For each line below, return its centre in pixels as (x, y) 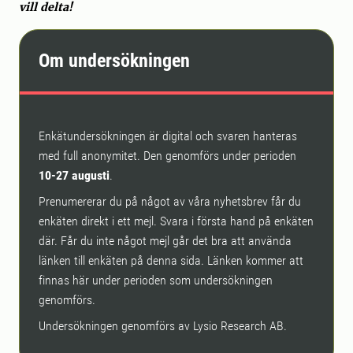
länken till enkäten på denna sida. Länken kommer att (171, 260)
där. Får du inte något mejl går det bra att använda (165, 241)
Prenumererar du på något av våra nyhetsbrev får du (170, 201)
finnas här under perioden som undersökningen (156, 280)
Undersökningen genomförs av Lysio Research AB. (163, 326)
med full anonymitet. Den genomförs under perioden (167, 156)
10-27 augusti (74, 175)
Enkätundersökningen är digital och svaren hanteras (168, 136)
